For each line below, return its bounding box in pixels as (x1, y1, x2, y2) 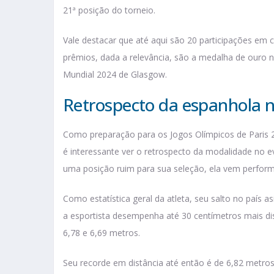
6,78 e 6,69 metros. (63, 227, 143, 239)
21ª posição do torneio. (63, 4, 158, 17)
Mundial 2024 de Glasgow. (63, 68, 169, 81)
